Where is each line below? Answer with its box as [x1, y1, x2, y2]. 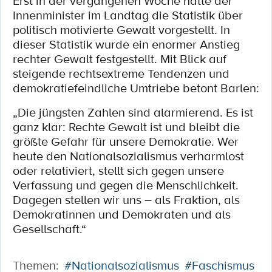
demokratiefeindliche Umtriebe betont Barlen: [13, 80, 259, 97]
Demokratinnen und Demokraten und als [13, 206, 231, 223]
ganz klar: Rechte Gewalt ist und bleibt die [13, 118, 240, 135]
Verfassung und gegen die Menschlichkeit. [13, 177, 239, 194]
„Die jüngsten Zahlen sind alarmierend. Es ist [13, 104, 253, 121]
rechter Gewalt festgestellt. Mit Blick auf [13, 50, 226, 67]
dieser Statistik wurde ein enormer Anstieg [13, 36, 240, 53]
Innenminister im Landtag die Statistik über [13, 7, 243, 24]
